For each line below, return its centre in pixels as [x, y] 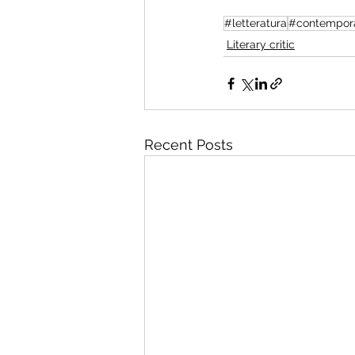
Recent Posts [189, 145]
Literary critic [261, 45]
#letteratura [256, 23]
